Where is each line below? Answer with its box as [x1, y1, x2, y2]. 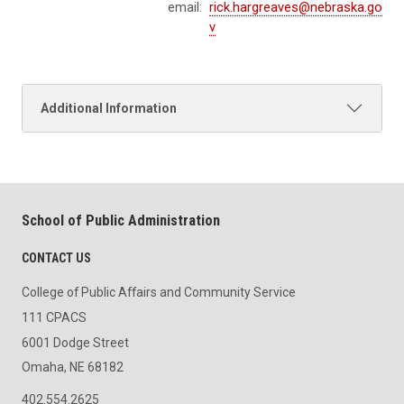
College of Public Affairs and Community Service [22, 285, 296, 300]
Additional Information [41, 101, 177, 116]
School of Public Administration [22, 212, 220, 230]
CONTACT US [22, 251, 91, 266]
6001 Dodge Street [22, 335, 129, 350]
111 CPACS [22, 309, 87, 325]
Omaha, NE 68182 [22, 360, 124, 375]
